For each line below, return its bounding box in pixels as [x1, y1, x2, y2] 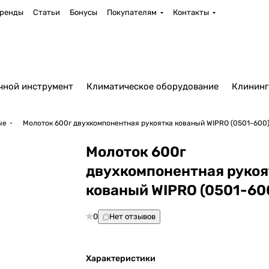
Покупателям [106, 8, 157, 17]
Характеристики [86, 253, 156, 264]
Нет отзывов [109, 212, 156, 221]
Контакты [172, 8, 209, 17]
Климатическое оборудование [86, 81, 219, 92]
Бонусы [69, 8, 97, 17]
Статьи [32, 8, 60, 17]
